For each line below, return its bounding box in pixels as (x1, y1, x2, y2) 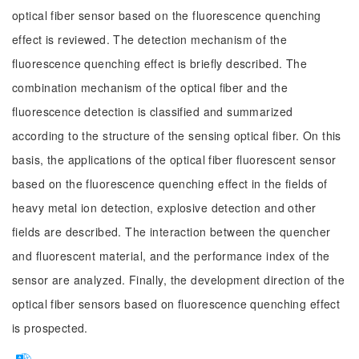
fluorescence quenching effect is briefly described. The (12, 55, 308, 71)
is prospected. (12, 320, 88, 336)
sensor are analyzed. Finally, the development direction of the (12, 272, 345, 288)
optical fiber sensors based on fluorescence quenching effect (12, 296, 341, 312)
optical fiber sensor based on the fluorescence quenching (12, 7, 321, 23)
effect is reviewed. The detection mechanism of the (12, 31, 288, 47)
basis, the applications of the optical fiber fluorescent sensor (12, 151, 337, 167)
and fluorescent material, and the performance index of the (12, 248, 330, 264)
